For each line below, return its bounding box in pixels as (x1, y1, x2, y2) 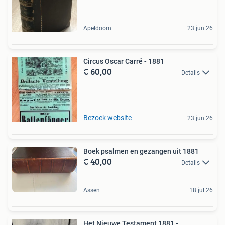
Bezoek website (83, 113, 132, 122)
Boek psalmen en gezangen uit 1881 (83, 147, 199, 155)
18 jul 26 (189, 187, 213, 194)
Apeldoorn (83, 24, 111, 32)
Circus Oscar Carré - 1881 (83, 57, 164, 65)
